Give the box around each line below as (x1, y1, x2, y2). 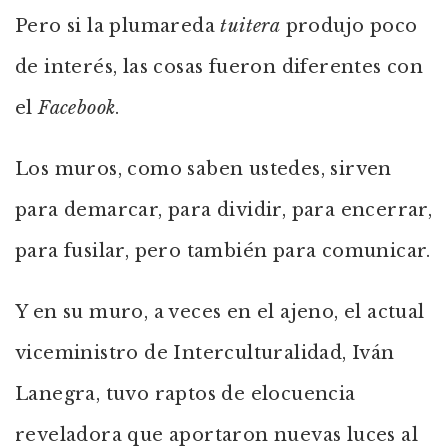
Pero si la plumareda (15, 15, 221, 37)
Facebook (38, 97, 116, 119)
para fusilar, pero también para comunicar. (15, 240, 431, 262)
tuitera (220, 15, 281, 37)
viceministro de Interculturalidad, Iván (15, 342, 395, 364)
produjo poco (280, 15, 418, 37)
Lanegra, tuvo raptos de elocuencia (15, 383, 356, 405)
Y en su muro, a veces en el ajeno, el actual (15, 301, 425, 323)
